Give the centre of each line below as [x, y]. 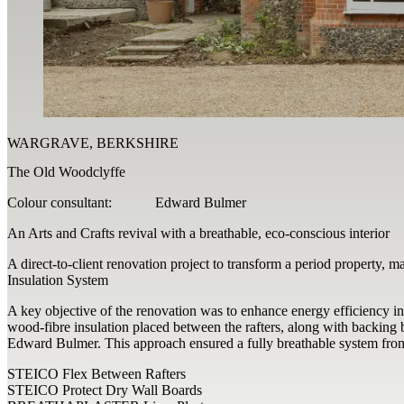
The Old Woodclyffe [66, 171]
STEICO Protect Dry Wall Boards [106, 390]
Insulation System [58, 280]
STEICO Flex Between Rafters [96, 373]
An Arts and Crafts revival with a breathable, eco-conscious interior [198, 233]
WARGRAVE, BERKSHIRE [93, 143]
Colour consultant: [60, 202]
